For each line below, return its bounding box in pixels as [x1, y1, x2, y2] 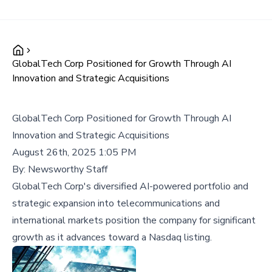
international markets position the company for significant [12, 214, 256, 227]
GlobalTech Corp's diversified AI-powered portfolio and [12, 180, 248, 193]
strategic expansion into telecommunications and [12, 197, 220, 210]
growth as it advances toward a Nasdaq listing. [12, 231, 212, 244]
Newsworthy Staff [28, 163, 107, 176]
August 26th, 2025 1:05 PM [12, 146, 136, 159]
